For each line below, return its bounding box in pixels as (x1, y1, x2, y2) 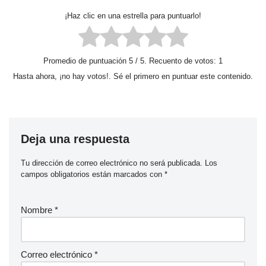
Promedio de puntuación (43, 56, 129, 66)
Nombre (21, 204, 55, 215)
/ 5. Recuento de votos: (133, 56, 218, 66)
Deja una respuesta (21, 132, 129, 145)
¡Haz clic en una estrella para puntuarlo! (65, 11, 201, 21)
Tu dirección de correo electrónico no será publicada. (21, 158, 202, 167)
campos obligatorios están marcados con (21, 169, 164, 179)
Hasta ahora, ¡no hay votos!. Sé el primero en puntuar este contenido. (13, 71, 253, 81)
